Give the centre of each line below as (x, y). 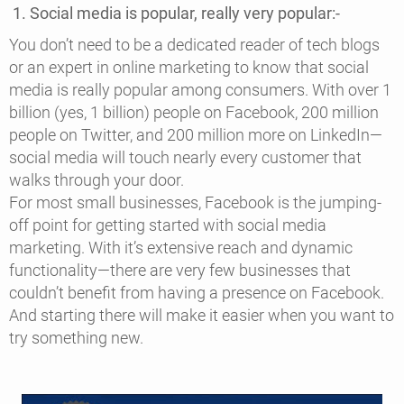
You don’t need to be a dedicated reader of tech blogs (194, 45)
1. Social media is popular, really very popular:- (174, 13)
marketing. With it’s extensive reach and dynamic (181, 248)
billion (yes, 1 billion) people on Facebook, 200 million (194, 113)
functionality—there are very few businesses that (180, 271)
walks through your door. (98, 180)
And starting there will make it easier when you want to (202, 316)
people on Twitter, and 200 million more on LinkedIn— (196, 135)
